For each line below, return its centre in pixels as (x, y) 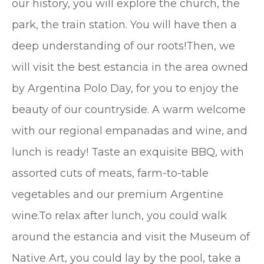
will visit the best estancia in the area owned (130, 67)
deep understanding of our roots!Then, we (123, 46)
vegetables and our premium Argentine (118, 195)
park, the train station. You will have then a (124, 25)
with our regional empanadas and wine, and (130, 131)
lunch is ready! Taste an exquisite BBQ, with (128, 152)
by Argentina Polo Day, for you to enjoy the (125, 89)
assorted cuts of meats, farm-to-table (110, 174)
